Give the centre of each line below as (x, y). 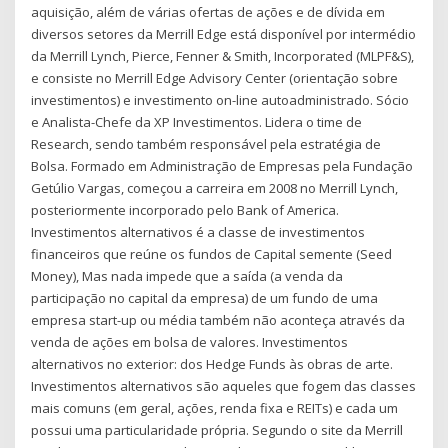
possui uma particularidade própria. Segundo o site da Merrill (217, 429)
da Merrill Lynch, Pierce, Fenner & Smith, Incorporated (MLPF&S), (223, 55)
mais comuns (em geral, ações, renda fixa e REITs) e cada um (215, 407)
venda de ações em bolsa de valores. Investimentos (190, 341)
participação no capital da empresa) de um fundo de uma (205, 297)
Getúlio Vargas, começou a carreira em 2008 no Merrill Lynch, (215, 187)
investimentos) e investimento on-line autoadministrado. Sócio (220, 99)
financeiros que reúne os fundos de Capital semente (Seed (212, 253)
